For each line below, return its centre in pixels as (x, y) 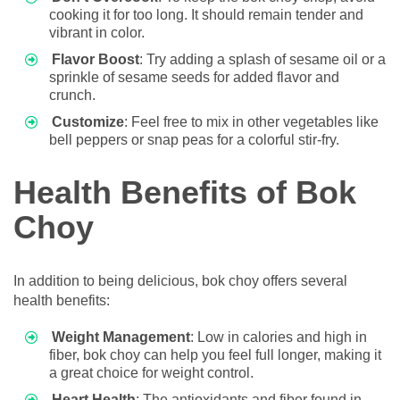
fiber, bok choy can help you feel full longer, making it (215, 355)
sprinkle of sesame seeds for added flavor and (194, 77)
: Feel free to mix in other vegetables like (251, 121)
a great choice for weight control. (151, 373)
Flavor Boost (96, 59)
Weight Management (121, 337)
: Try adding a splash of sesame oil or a (262, 59)
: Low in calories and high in (279, 337)
